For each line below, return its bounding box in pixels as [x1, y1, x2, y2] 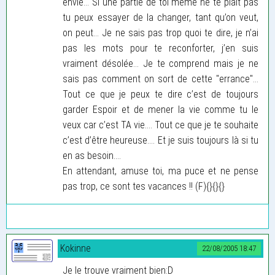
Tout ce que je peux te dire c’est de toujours [63, 88, 258, 100]
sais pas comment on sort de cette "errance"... [63, 72, 258, 85]
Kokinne [60, 242, 91, 254]
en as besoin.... [63, 149, 121, 161]
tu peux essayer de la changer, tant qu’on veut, [63, 11, 258, 23]
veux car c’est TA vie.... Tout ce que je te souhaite [63, 118, 258, 131]
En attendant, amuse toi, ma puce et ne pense [63, 165, 258, 177]
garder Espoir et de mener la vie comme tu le [63, 103, 258, 115]
